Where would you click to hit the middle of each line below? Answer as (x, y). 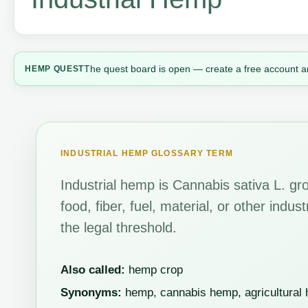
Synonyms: (91, 293)
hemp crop (154, 269)
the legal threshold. (119, 228)
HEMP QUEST (55, 68)
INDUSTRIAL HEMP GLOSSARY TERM (147, 154)
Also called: (93, 269)
